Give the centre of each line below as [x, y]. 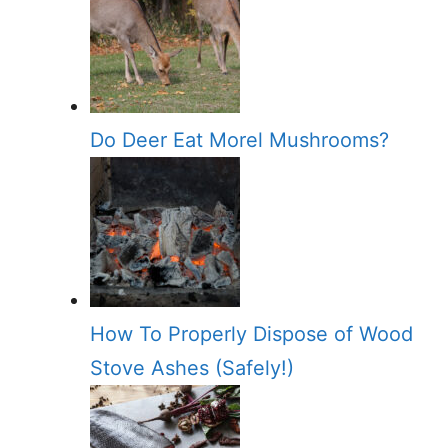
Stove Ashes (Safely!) [192, 367]
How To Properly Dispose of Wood [251, 333]
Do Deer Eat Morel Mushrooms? [239, 139]
